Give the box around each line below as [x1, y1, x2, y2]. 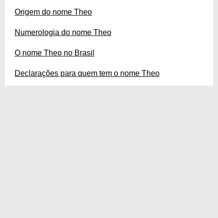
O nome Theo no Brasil [15, 49, 94, 57]
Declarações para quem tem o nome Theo [15, 69, 160, 77]
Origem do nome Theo [15, 8, 92, 16]
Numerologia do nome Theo [15, 28, 111, 36]
